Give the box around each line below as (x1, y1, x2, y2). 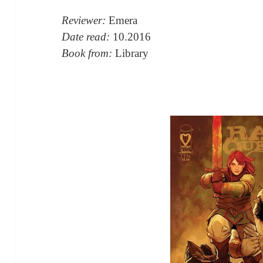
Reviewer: (62, 14, 109, 26)
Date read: (62, 30, 113, 43)
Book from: (62, 46, 116, 59)
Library (115, 46, 149, 59)
